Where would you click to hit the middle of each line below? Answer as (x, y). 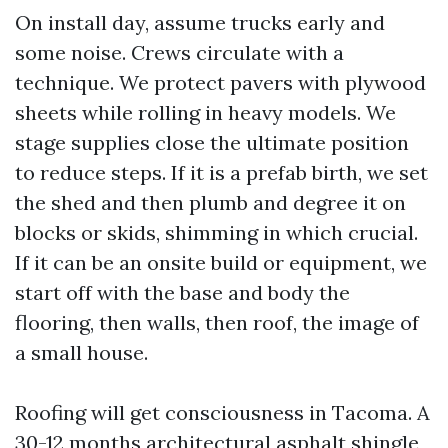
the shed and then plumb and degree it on (210, 202)
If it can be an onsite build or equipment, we (221, 262)
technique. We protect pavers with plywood (220, 82)
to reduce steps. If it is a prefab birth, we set (221, 172)
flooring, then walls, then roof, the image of (217, 322)
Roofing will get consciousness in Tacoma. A (222, 412)
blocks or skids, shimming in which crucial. (216, 232)
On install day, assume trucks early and (200, 22)
